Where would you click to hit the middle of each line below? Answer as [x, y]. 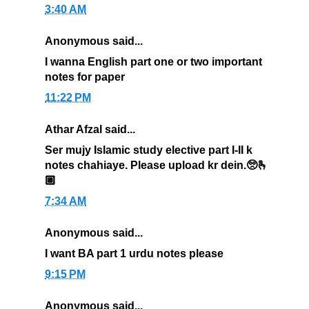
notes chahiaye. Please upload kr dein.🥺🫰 [157, 166]
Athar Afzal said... [90, 130]
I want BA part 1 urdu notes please [134, 254]
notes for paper [85, 77]
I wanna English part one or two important [153, 62]
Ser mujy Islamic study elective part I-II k [149, 150]
